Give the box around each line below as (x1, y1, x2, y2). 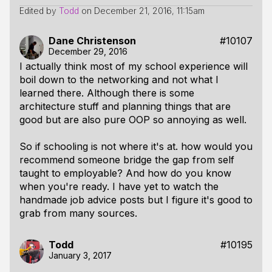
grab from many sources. (19, 207, 137, 219)
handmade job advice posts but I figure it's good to (19, 194, 253, 206)
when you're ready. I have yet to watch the (19, 180, 219, 192)
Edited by (19, 5, 59, 16)
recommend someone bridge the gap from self (19, 154, 234, 166)
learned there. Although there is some (19, 87, 194, 99)
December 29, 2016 (49, 46, 127, 56)
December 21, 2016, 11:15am (94, 5, 205, 16)
